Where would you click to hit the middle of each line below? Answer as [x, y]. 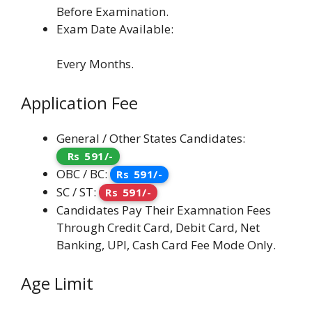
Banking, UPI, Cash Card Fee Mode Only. [166, 244]
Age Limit [57, 283]
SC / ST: [78, 192]
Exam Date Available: [115, 29]
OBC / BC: [83, 173]
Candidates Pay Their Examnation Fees [164, 210]
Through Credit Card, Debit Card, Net [158, 227]
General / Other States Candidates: [151, 138]
